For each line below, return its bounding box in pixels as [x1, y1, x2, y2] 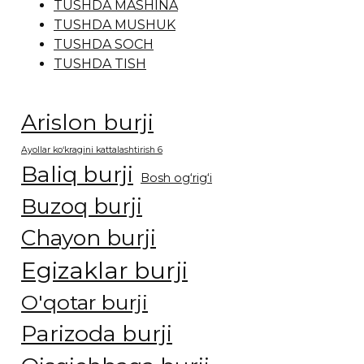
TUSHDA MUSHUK [54, 17, 175, 32]
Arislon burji [21, 109, 154, 136]
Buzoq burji [21, 193, 142, 219]
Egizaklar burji [21, 256, 188, 284]
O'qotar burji [21, 290, 148, 314]
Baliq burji [21, 161, 133, 188]
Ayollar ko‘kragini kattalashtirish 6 [21, 145, 162, 155]
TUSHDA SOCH [54, 37, 154, 52]
